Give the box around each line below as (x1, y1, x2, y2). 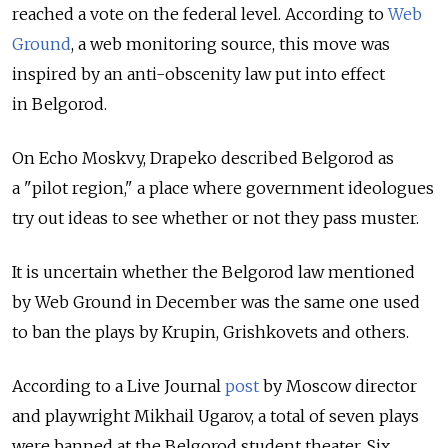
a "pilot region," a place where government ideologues (12, 177, 434, 198)
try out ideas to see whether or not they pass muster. (12, 207, 419, 228)
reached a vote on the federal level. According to (12, 3, 388, 24)
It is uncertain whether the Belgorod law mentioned (12, 261, 415, 282)
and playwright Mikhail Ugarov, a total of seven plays (12, 405, 419, 426)
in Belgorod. (12, 93, 107, 114)
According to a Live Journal (12, 375, 225, 396)
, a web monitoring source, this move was (71, 33, 390, 54)
